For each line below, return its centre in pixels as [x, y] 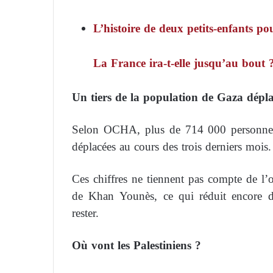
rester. [85, 213]
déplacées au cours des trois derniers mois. [172, 146]
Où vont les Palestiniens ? [136, 245]
